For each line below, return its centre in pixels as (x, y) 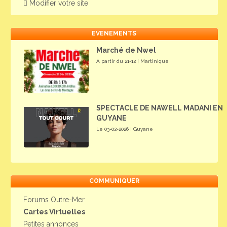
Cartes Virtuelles (54, 212)
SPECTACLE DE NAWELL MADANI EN (160, 108)
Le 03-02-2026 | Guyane (125, 129)
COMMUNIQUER (114, 181)
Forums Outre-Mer (54, 199)
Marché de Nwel (126, 50)
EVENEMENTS (114, 34)
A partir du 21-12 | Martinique (133, 61)
